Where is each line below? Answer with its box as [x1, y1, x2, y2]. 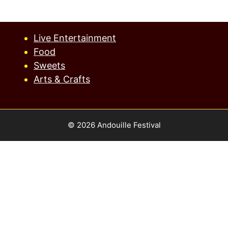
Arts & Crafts [34, 74, 90, 84]
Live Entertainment [34, 33, 116, 43]
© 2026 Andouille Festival [67, 120, 161, 130]
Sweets [34, 60, 65, 71]
